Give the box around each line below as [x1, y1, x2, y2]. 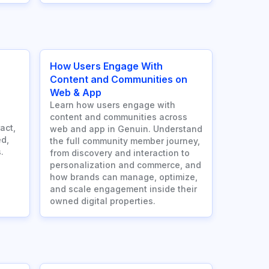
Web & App [50, 86, 101, 99]
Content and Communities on [50, 73, 187, 86]
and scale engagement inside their [50, 184, 197, 195]
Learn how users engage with [50, 100, 175, 110]
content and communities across [50, 112, 187, 122]
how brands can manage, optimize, [50, 172, 198, 183]
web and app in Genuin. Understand [50, 124, 202, 134]
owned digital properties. [50, 196, 156, 207]
